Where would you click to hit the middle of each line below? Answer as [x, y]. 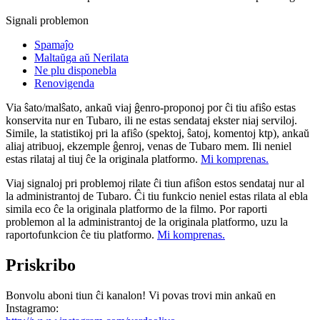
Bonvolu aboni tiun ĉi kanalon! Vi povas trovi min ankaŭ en [141, 295]
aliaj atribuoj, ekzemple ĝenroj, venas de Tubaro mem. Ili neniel [149, 146]
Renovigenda [64, 83]
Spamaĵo [54, 44]
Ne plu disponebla [75, 70]
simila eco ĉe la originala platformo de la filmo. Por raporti [136, 209]
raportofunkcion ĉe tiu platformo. [81, 234]
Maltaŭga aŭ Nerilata [81, 57]
